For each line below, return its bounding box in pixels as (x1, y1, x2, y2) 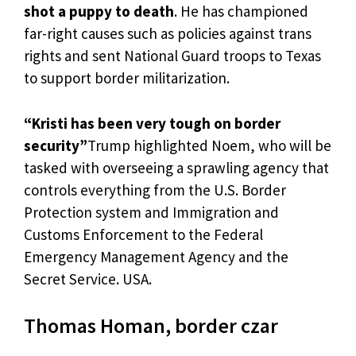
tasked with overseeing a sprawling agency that (24, 157, 329, 177)
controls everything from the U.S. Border (24, 180, 286, 199)
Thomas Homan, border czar (24, 312, 278, 339)
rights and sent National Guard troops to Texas (24, 46, 321, 66)
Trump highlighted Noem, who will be (87, 135, 331, 155)
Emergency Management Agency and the (24, 246, 288, 266)
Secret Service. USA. (24, 269, 152, 288)
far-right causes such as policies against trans (24, 24, 311, 44)
